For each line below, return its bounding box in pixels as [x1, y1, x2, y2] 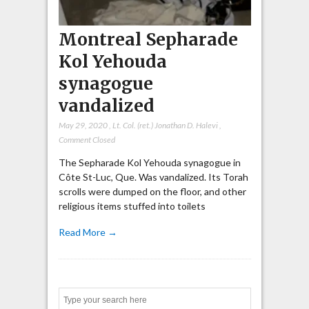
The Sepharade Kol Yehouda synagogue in [58, 156, 241, 168]
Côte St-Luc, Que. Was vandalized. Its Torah [58, 170, 248, 183]
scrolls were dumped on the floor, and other [58, 185, 246, 197]
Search [241, 295, 272, 306]
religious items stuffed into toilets [58, 199, 206, 212]
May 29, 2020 [58, 119, 108, 130]
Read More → [58, 226, 117, 239]
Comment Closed [58, 134, 115, 145]
